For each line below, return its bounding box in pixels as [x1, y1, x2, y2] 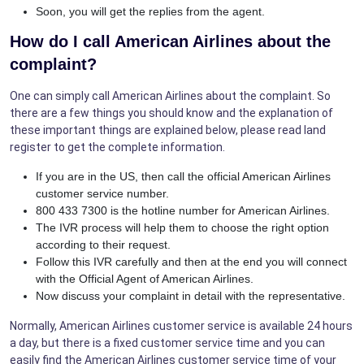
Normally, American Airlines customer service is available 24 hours [10, 318, 353, 332]
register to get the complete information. [10, 140, 225, 154]
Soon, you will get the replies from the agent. [36, 4, 265, 18]
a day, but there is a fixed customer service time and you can [10, 336, 325, 349]
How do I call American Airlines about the [10, 32, 331, 50]
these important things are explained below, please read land [10, 123, 326, 136]
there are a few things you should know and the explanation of [10, 106, 333, 119]
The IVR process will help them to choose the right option [36, 220, 329, 234]
